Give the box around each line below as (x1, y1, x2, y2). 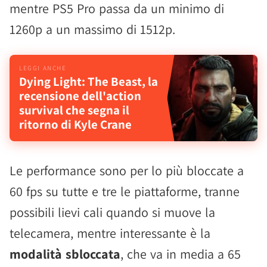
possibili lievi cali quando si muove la (10, 204, 215, 221)
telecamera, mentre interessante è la (10, 225, 210, 241)
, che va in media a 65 (120, 246, 241, 262)
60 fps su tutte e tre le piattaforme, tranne (10, 183, 240, 200)
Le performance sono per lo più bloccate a (10, 162, 244, 179)
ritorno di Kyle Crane (19, 116, 132, 132)
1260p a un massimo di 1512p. (10, 21, 175, 38)
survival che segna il (19, 102, 129, 118)
